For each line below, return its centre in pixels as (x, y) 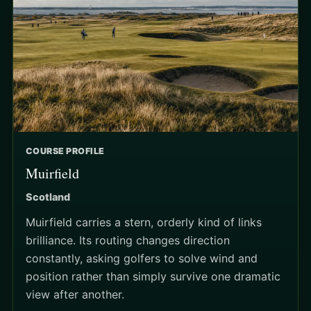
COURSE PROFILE (65, 151)
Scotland (48, 197)
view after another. (75, 295)
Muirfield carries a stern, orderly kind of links (144, 222)
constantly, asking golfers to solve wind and (142, 259)
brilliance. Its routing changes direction (128, 241)
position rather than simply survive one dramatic (153, 277)
